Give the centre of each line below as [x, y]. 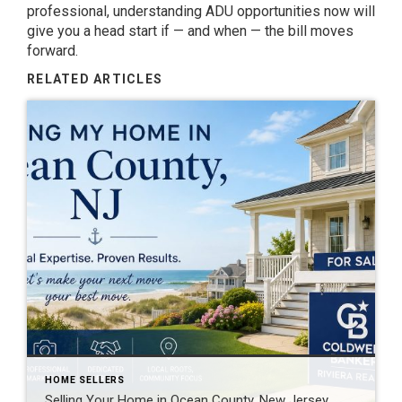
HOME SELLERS [85, 380]
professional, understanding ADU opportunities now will [201, 11]
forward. [52, 51]
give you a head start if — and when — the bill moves [190, 31]
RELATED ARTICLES [95, 79]
